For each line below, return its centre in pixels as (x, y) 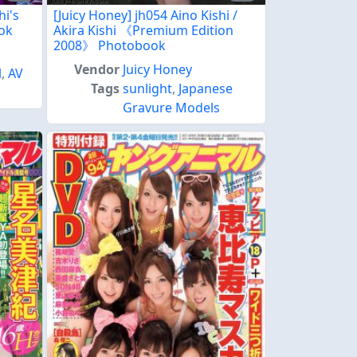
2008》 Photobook (110, 46)
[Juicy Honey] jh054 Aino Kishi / (145, 16)
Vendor (97, 70)
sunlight (148, 89)
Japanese (206, 89)
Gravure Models (172, 108)
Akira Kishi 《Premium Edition (143, 31)
